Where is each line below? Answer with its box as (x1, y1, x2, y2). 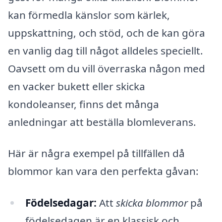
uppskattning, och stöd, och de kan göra (8, 25, 205, 40)
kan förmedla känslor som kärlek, (8, 7, 170, 22)
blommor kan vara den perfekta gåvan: (8, 164, 199, 178)
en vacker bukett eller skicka (8, 79, 145, 93)
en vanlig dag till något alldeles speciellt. (8, 43, 203, 57)
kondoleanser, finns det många (8, 97, 159, 111)
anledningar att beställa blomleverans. (8, 114, 196, 129)
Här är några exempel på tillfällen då (8, 146, 185, 161)
